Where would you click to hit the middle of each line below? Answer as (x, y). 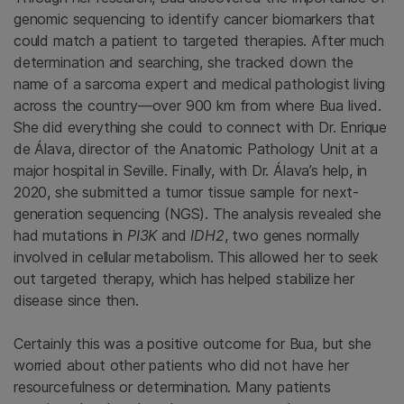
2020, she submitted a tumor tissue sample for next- (187, 192)
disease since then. (76, 300)
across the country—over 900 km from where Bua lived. (197, 105)
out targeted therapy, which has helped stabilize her (184, 278)
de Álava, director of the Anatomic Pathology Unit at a (196, 148)
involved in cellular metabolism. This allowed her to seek (196, 257)
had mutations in (71, 235)
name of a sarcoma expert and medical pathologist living (200, 83)
